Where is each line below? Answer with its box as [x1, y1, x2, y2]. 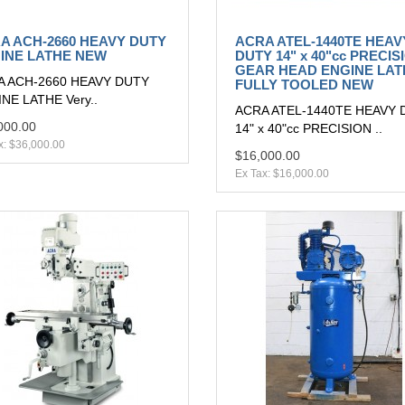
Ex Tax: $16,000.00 [235, 167, 329, 181]
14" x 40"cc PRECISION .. [235, 121, 382, 137]
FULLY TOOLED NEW [235, 77, 373, 93]
